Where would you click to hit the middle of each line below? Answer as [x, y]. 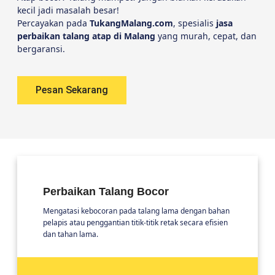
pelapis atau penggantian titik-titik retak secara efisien [135, 223]
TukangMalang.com [131, 23]
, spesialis [195, 23]
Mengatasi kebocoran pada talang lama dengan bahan [136, 211]
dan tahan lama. [71, 234]
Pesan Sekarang [72, 90]
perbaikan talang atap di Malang [86, 36]
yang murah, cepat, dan [206, 36]
